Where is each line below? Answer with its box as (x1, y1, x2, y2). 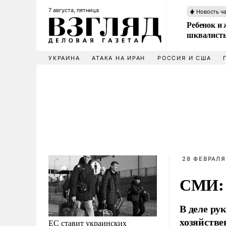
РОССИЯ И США (157, 54, 211, 62)
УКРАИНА (48, 54, 80, 62)
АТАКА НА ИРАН (92, 54, 146, 62)
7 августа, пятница (48, 7, 99, 14)
